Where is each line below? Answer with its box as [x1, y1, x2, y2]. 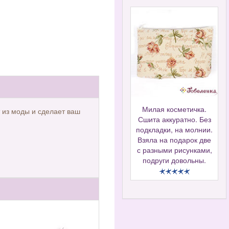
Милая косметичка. [142, 104, 207, 114]
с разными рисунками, [136, 145, 212, 155]
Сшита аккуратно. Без [138, 114, 211, 125]
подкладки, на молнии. [136, 124, 213, 135]
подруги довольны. [143, 155, 206, 166]
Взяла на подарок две [138, 134, 211, 145]
